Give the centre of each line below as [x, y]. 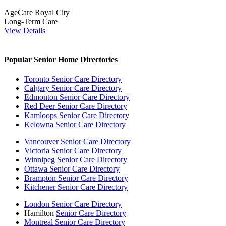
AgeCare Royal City [37, 12]
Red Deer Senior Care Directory [76, 106]
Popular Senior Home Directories [61, 60]
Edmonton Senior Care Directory [77, 97]
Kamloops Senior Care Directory [77, 116]
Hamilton [40, 213]
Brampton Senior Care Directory [76, 178]
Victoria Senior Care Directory [73, 151]
